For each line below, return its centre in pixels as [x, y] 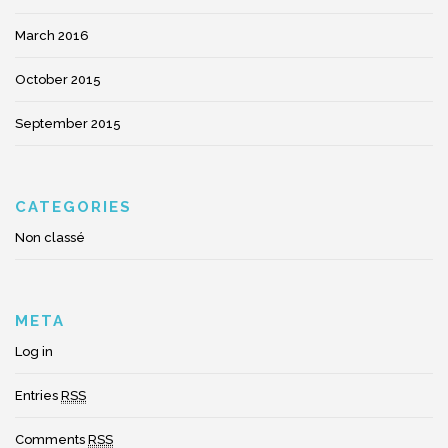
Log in [34, 351]
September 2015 [68, 123]
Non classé [50, 237]
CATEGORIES [73, 207]
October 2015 [58, 79]
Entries [38, 395]
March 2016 [52, 35]
